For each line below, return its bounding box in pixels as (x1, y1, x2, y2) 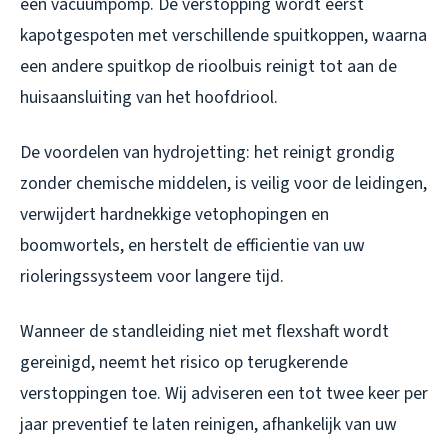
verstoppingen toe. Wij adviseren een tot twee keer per (20, 381, 428, 407)
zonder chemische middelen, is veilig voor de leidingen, (20, 171, 427, 197)
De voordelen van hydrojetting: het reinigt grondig (20, 140, 395, 166)
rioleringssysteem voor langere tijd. (20, 264, 284, 290)
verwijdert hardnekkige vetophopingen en (20, 202, 329, 228)
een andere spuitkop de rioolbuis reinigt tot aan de (20, 54, 397, 80)
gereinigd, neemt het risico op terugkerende (20, 350, 348, 376)
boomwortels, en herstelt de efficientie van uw (20, 233, 365, 259)
